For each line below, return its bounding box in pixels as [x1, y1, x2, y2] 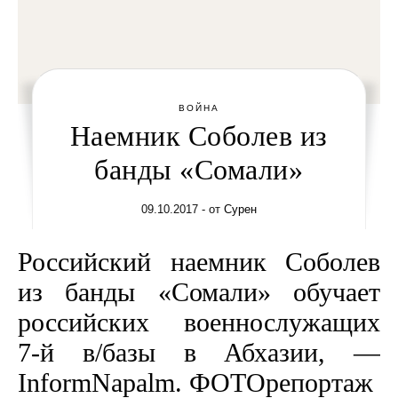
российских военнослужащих [18, 307, 380, 337]
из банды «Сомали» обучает [18, 277, 380, 306]
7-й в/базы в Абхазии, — [18, 338, 380, 367]
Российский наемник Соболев [18, 247, 380, 276]
